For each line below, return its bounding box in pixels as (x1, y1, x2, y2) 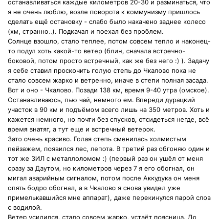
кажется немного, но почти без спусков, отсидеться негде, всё (8, 115, 209, 124)
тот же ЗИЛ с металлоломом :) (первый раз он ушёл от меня (8, 154, 203, 163)
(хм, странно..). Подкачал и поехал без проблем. (8, 27, 164, 36)
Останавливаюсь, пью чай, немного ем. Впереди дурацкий (8, 96, 195, 104)
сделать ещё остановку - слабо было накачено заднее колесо (8, 18, 206, 26)
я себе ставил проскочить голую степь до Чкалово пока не (8, 66, 196, 75)
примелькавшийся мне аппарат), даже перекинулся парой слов (8, 194, 211, 202)
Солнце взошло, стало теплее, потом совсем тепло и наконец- (8, 37, 211, 45)
